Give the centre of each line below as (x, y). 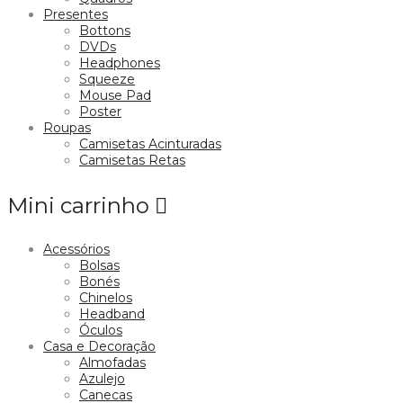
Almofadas (112, 362)
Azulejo (102, 378)
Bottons (105, 30)
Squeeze (107, 79)
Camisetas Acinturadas (150, 143)
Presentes (76, 14)
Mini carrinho (81, 205)
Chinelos (106, 297)
